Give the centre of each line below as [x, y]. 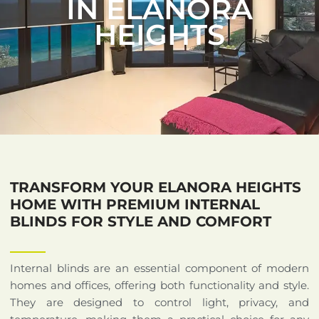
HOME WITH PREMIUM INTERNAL [135, 204]
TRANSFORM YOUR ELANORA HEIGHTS [156, 187]
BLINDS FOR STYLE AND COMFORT [141, 221]
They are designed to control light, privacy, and [159, 302]
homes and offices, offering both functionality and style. [159, 285]
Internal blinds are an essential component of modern [159, 268]
